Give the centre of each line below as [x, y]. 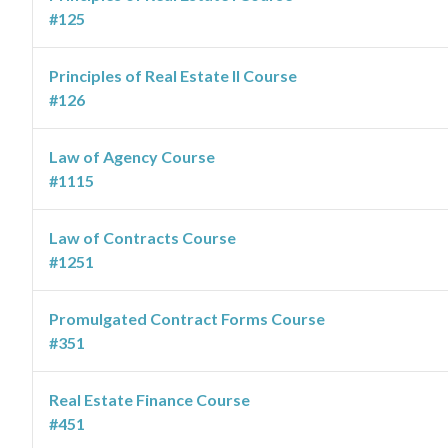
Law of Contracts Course [142, 237]
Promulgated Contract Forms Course [187, 318]
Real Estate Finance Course [149, 399]
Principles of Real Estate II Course [173, 75]
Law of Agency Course [132, 156]
